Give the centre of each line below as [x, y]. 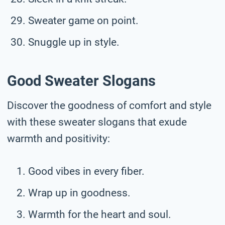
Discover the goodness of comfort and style [109, 105]
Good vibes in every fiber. [86, 171]
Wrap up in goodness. [79, 193]
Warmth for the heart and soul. [100, 214]
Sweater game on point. [83, 20]
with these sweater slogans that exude [97, 122]
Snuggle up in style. [74, 42]
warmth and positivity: [59, 138]
